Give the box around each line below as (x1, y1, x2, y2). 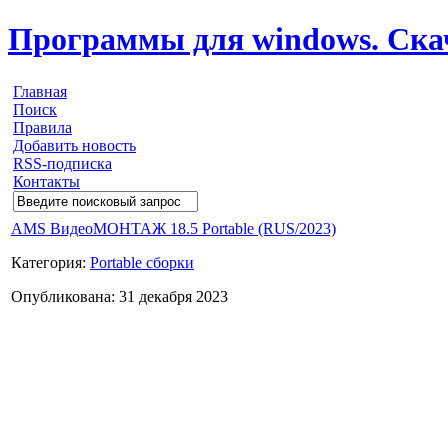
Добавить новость (13, 136, 136, 154)
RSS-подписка (13, 154, 112, 172)
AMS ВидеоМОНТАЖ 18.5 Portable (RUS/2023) (11, 219, 336, 237)
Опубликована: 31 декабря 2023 (11, 287, 228, 305)
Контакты (13, 172, 80, 190)
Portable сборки (90, 253, 194, 271)
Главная (13, 82, 67, 100)
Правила (13, 118, 72, 136)
